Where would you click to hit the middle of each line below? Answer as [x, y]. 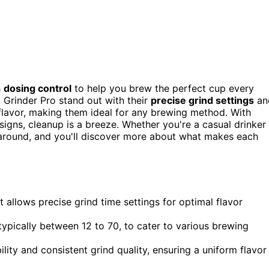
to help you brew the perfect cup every [163, 88]
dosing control [38, 88]
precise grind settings [202, 100]
